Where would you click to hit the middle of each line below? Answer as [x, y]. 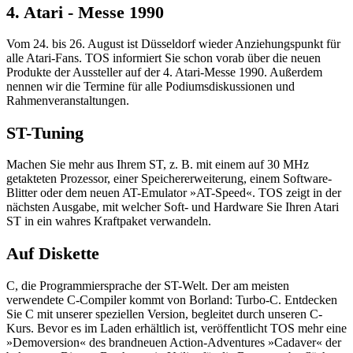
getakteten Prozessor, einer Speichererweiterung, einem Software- [169, 179]
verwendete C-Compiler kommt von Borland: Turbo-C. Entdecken [172, 299]
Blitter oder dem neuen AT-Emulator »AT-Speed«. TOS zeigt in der [174, 193]
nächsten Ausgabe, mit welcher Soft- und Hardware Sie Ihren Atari [173, 207]
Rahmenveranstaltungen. [68, 101]
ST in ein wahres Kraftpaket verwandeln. [109, 221]
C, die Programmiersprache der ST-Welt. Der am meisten [148, 285]
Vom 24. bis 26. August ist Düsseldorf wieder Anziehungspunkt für [173, 44]
